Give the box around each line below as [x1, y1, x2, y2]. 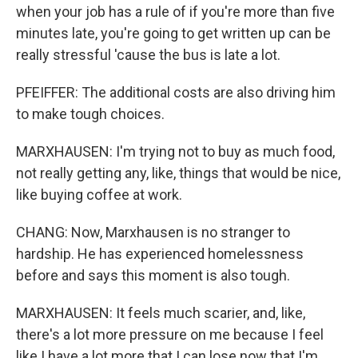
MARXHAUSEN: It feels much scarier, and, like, [16, 304, 305, 321]
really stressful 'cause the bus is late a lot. [16, 46, 280, 63]
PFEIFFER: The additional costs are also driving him [16, 84, 336, 101]
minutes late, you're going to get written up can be [16, 25, 331, 42]
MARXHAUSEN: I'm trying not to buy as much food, [16, 143, 335, 160]
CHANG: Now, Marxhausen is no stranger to [16, 224, 290, 241]
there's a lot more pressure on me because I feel [16, 326, 324, 343]
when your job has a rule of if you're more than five [16, 3, 335, 20]
